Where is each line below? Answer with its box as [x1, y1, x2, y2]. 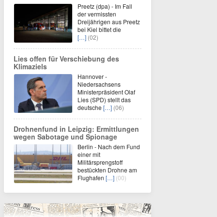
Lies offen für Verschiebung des [14, 54, 119, 63]
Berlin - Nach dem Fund [77, 142, 140, 151]
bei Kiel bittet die [77, 25, 121, 33]
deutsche [77, 103, 103, 111]
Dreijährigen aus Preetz [77, 17, 140, 26]
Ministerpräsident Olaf [77, 88, 135, 96]
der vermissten [77, 10, 116, 18]
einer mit [77, 150, 100, 158]
